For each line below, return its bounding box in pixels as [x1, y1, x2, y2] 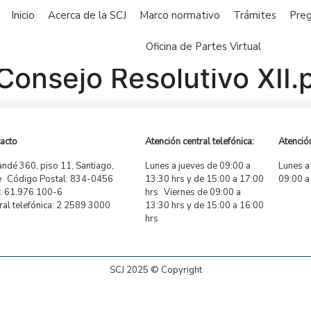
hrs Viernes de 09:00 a [145, 186, 242, 199]
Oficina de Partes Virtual [146, 40, 262, 53]
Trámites [233, 8, 277, 22]
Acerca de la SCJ [48, 8, 127, 22]
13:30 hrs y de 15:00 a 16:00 [145, 199, 264, 212]
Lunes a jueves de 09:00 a [145, 160, 251, 173]
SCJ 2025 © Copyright [109, 264, 202, 277]
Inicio [11, 8, 35, 22]
